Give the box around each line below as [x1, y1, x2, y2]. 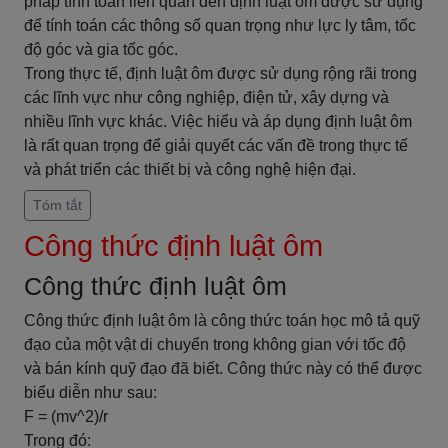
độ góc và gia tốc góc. [24, 41, 178, 58]
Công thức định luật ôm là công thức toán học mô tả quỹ [24, 312, 420, 329]
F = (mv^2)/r [24, 408, 108, 425]
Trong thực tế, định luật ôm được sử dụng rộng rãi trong [24, 65, 417, 82]
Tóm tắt [33, 197, 82, 213]
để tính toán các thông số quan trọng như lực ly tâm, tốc [24, 17, 416, 34]
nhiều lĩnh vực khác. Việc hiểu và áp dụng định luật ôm [24, 113, 412, 130]
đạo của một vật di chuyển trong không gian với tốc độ [24, 336, 406, 353]
